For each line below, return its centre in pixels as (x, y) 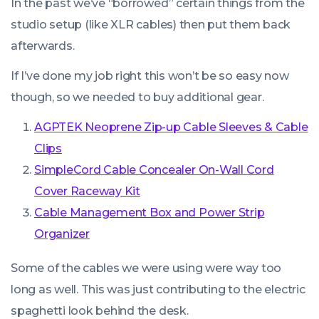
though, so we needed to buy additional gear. (137, 97)
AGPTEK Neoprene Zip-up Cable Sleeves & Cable (171, 127)
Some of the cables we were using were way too (146, 268)
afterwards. (43, 46)
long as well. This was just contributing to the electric (158, 289)
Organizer (62, 234)
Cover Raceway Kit (87, 191)
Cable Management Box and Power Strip (150, 213)
